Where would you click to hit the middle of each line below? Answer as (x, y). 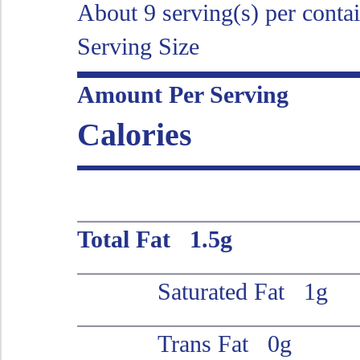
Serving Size (138, 46)
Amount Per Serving (189, 94)
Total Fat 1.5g (154, 239)
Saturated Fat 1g (243, 291)
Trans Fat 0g (225, 343)
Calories (134, 134)
